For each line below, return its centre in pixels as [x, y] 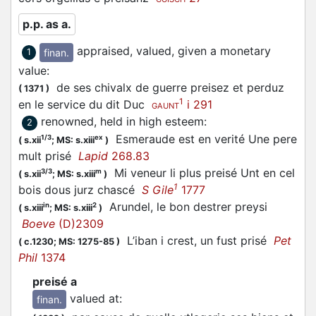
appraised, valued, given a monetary [174, 51]
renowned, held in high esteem [122, 121]
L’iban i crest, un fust [180, 240]
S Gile [158, 189]
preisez [210, 87]
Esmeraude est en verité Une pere [203, 139]
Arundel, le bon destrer [169, 206]
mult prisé [48, 156]
